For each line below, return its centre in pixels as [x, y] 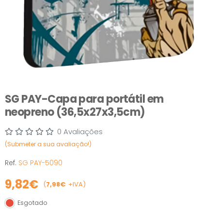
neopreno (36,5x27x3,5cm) [75, 112]
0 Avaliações [80, 131]
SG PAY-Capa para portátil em [84, 99]
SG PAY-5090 [40, 163]
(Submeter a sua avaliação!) [48, 144]
